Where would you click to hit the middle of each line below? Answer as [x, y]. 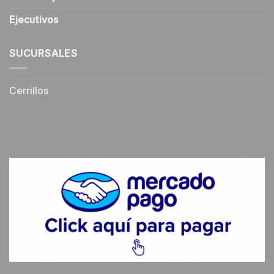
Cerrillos [29, 91]
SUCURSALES [43, 53]
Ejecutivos [34, 20]
